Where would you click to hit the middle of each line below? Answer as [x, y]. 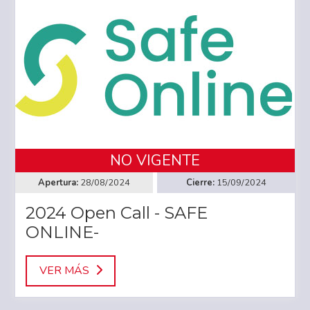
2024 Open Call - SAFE [117, 213]
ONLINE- [62, 232]
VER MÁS [64, 271]
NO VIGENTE [155, 161]
